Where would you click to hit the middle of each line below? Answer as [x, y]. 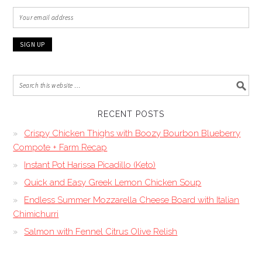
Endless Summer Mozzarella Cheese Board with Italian [132, 200]
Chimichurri [36, 214]
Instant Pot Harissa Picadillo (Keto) [90, 165]
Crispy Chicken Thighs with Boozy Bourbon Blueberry [132, 134]
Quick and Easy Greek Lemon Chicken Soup [113, 183]
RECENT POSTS [131, 114]
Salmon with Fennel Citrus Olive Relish [101, 232]
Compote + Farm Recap [60, 148]
